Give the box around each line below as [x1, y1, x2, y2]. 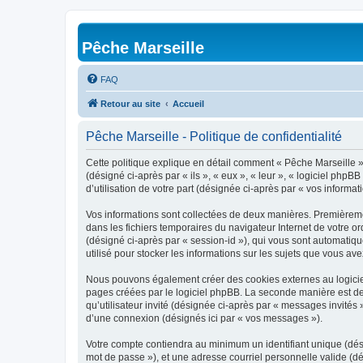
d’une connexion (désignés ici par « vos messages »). [86, 313, 322, 324]
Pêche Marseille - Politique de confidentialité [86, 130, 342, 143]
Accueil [173, 99, 204, 109]
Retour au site [100, 99, 160, 109]
